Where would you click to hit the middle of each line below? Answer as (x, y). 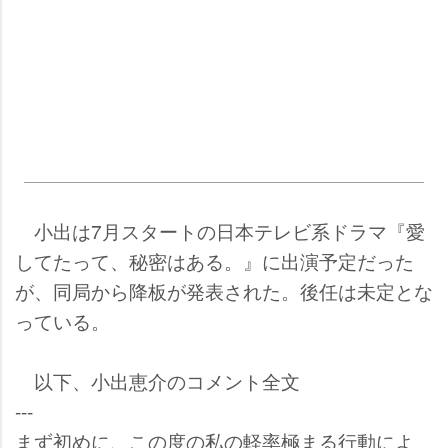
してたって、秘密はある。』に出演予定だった (214, 260)
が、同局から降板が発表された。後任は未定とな (224, 290)
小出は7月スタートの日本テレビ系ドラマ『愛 (220, 230)
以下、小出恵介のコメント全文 (157, 380)
